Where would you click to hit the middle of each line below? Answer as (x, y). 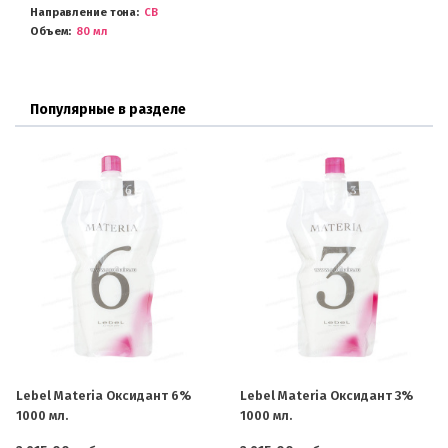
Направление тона (83, 12)
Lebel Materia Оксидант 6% (103, 395)
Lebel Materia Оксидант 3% (326, 395)
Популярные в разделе (108, 109)
